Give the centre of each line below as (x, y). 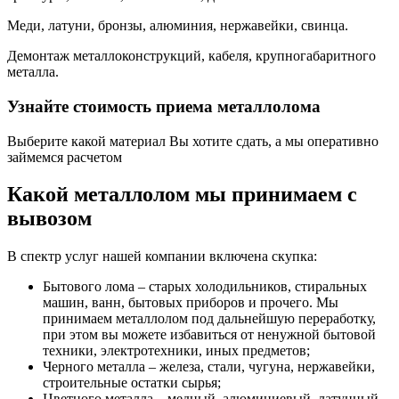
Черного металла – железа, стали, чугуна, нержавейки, (209, 367)
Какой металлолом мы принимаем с (182, 195)
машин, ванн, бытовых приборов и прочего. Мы (191, 303)
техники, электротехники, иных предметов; (176, 351)
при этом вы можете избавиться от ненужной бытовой (209, 335)
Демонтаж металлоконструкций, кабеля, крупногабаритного (191, 56)
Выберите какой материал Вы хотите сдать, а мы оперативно (193, 141)
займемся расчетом (65, 157)
